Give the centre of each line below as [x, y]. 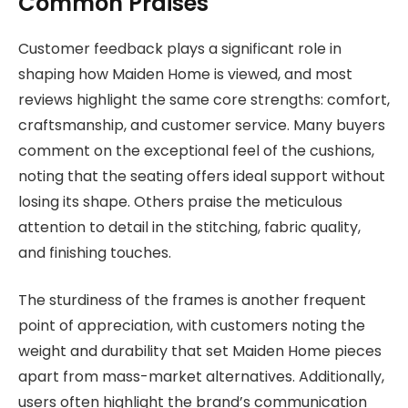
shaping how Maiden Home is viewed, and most [185, 74]
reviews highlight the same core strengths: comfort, [204, 99]
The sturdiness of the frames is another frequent [192, 301]
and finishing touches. [95, 252]
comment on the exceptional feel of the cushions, [196, 150]
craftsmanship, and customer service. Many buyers [202, 125]
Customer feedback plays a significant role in [180, 48]
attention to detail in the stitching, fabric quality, [189, 227]
